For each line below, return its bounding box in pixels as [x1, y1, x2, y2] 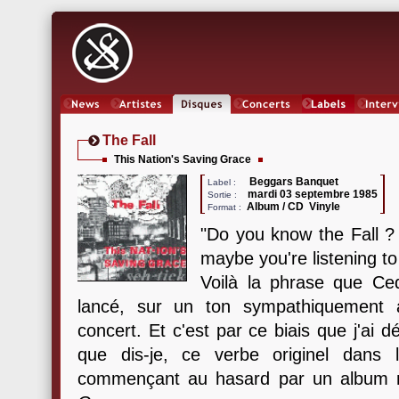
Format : [205, 202, 242, 212]
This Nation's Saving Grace [114, 153, 251, 166]
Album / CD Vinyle [247, 200, 346, 213]
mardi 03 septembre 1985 [248, 188, 379, 200]
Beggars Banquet [249, 175, 339, 188]
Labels [313, 114, 344, 126]
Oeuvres [183, 114, 221, 126]
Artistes [122, 114, 159, 126]
